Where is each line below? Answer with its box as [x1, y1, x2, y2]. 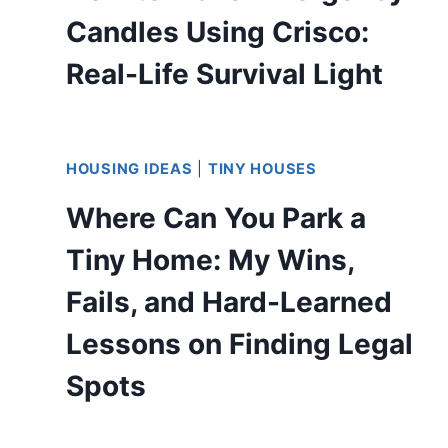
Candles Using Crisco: [66, 14, 369, 49]
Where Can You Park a [66, 200, 366, 235]
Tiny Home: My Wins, [66, 242, 354, 277]
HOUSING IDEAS [66, 159, 193, 178]
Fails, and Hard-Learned [66, 284, 392, 319]
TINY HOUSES [207, 159, 317, 178]
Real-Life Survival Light [66, 56, 383, 91]
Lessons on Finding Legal [66, 326, 413, 361]
